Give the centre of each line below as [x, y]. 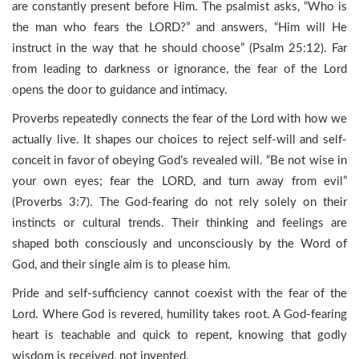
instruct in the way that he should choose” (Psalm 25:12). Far [179, 48]
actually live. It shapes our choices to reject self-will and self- [179, 140]
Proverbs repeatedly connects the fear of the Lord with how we [179, 119]
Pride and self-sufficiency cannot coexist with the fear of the [179, 294]
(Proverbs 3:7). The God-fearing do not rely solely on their [179, 202]
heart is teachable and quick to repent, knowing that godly [179, 335]
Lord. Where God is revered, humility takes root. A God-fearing [179, 315]
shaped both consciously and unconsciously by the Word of [179, 244]
